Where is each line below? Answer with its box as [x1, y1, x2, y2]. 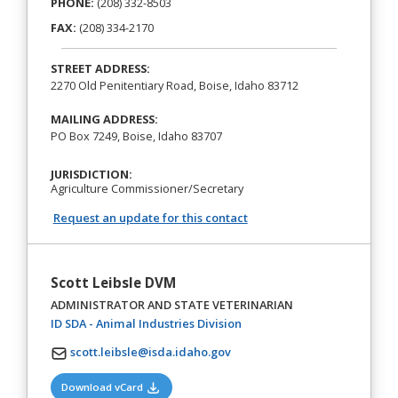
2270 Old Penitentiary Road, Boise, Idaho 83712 [50, 76, 298, 93]
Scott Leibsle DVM [50, 274, 176, 292]
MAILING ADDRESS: [50, 110, 158, 127]
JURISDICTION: [50, 166, 132, 183]
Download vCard [61, 380, 147, 394]
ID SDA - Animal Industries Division [50, 315, 242, 332]
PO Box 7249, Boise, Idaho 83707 [50, 127, 222, 144]
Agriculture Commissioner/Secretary [50, 180, 243, 197]
